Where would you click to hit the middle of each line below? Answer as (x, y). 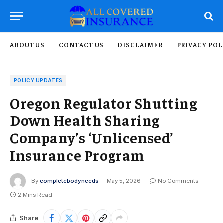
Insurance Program (77, 155)
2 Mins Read (35, 195)
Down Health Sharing (85, 120)
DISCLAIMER (140, 45)
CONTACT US (81, 45)
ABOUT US (28, 45)
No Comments (178, 181)
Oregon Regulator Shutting (104, 103)
